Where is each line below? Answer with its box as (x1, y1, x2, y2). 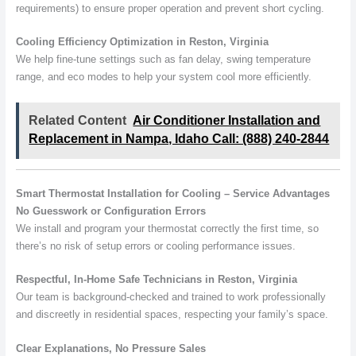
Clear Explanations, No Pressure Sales (15, 342, 206, 354)
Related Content (29, 114, 127, 128)
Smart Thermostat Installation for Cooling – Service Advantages (15, 188, 330, 200)
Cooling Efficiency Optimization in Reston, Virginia (15, 36, 269, 48)
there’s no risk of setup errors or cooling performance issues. (15, 240, 296, 253)
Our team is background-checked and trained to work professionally (15, 291, 326, 304)
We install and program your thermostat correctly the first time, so (15, 222, 319, 235)
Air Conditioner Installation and (133, 114, 321, 128)
